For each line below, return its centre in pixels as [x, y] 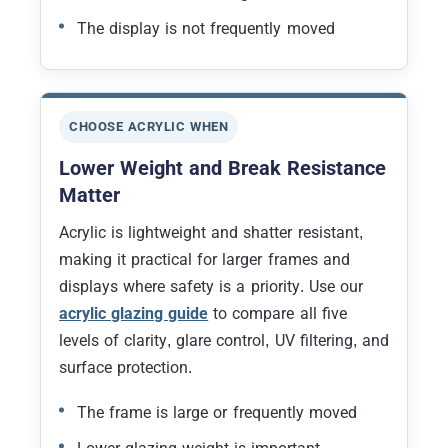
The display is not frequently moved [206, 28]
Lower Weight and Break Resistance [223, 167]
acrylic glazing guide [134, 313]
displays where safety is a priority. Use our [211, 286]
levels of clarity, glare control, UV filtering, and [224, 340]
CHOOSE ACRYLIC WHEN [149, 126]
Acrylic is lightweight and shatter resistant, [211, 232]
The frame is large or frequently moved [217, 412]
